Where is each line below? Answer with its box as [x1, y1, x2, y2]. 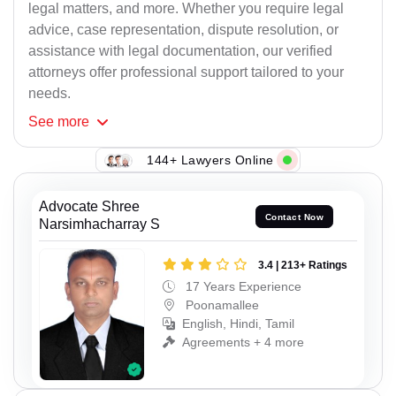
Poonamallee [182, 298, 259, 313]
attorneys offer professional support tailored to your [28, 65, 344, 80]
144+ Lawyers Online [147, 152, 274, 167]
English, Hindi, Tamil [182, 316, 294, 331]
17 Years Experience [182, 279, 301, 294]
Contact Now [264, 211, 324, 222]
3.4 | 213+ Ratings [258, 259, 347, 272]
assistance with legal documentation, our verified [28, 43, 332, 59]
